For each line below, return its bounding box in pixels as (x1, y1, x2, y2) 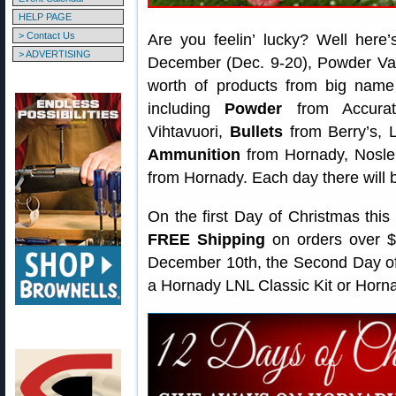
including (148, 100, 225, 118)
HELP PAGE (19, 11, 72, 22)
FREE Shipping (148, 231, 265, 248)
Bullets (229, 123, 283, 141)
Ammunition (148, 146, 240, 164)
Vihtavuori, (148, 123, 230, 141)
